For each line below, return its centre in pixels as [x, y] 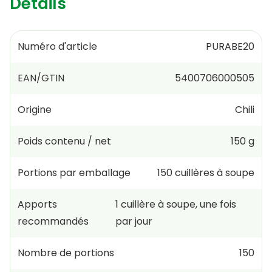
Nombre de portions [66, 253]
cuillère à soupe [158, 204]
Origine [35, 109]
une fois [218, 204]
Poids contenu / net [64, 141]
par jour [134, 221]
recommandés [53, 221]
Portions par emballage [74, 172]
